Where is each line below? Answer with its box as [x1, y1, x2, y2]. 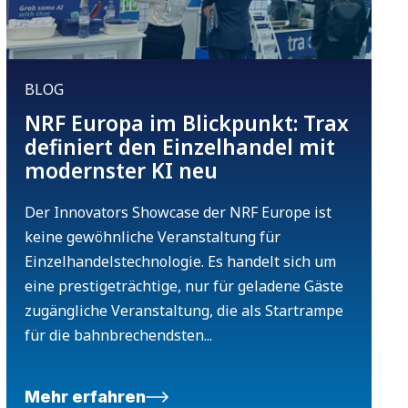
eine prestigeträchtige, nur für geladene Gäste [24, 276, 343, 297]
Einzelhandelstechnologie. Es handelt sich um [24, 251, 336, 272]
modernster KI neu [24, 156, 218, 186]
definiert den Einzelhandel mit [24, 132, 335, 162]
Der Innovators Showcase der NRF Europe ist [24, 202, 331, 223]
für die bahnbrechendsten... [24, 325, 212, 346]
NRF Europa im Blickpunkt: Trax [24, 108, 349, 138]
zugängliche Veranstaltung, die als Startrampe [24, 301, 343, 321]
